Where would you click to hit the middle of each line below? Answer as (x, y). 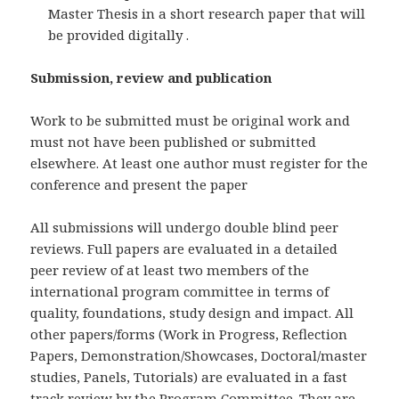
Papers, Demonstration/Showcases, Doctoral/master (199, 356)
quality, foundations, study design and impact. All (192, 313)
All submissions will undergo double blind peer (185, 228)
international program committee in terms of (180, 292)
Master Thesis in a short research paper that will (207, 14)
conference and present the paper (139, 185)
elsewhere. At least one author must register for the (199, 163)
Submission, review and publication (151, 78)
